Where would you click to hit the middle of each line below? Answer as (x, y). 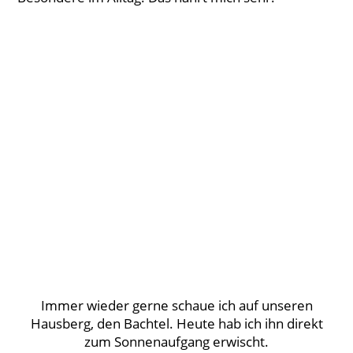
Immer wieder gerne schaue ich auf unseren (176, 306)
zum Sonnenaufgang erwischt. (176, 342)
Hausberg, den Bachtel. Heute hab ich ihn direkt (176, 324)
